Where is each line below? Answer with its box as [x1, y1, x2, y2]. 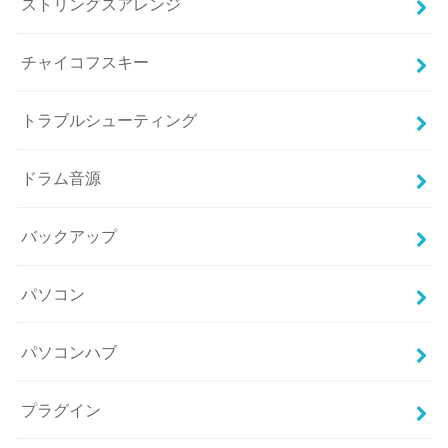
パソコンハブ [21, 342, 118, 361]
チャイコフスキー [21, 53, 150, 72]
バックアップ [21, 227, 118, 246]
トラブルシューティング [21, 111, 198, 130]
